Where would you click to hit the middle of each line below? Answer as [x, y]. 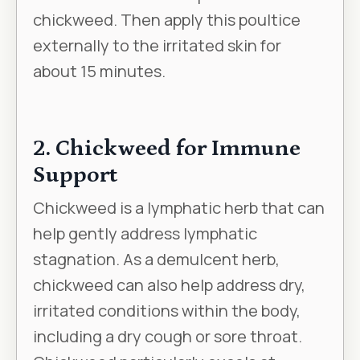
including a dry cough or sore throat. [168, 337]
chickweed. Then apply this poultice [167, 20]
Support [75, 176]
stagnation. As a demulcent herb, [156, 260]
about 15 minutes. [99, 72]
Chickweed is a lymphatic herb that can [179, 208]
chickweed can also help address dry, [169, 285]
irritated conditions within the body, [167, 311]
